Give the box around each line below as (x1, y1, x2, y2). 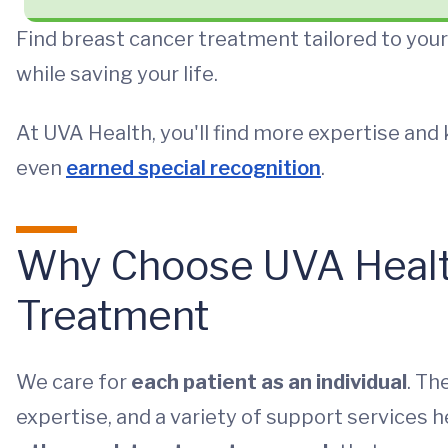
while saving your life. (16, 62, 218, 86)
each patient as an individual (131, 370, 407, 394)
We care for (16, 370, 131, 394)
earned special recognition (66, 156, 321, 180)
